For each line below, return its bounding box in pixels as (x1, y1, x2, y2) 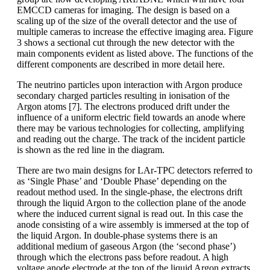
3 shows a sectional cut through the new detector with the (17, 37, 234, 48)
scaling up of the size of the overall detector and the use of (17, 15, 237, 26)
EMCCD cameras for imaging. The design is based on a (17, 4, 230, 15)
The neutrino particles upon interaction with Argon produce (17, 79, 242, 90)
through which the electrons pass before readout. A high (17, 251, 228, 262)
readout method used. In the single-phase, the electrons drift (17, 186, 242, 197)
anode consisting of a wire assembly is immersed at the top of (17, 219, 249, 230)
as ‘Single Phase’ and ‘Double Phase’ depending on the (17, 175, 227, 186)
